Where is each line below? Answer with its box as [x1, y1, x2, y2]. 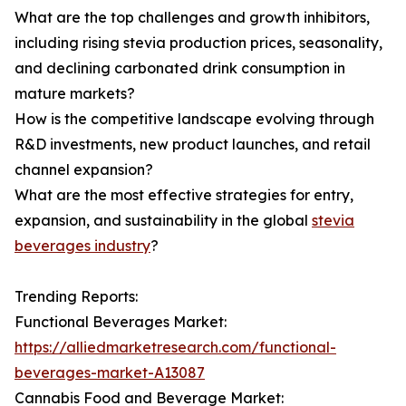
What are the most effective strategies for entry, [14, 186, 353, 205]
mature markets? [14, 84, 135, 103]
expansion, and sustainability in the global [14, 211, 312, 230]
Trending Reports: [14, 287, 138, 306]
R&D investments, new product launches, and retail [14, 135, 371, 154]
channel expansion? [14, 160, 153, 179]
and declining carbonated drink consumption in [14, 59, 345, 78]
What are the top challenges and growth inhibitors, [14, 8, 370, 27]
